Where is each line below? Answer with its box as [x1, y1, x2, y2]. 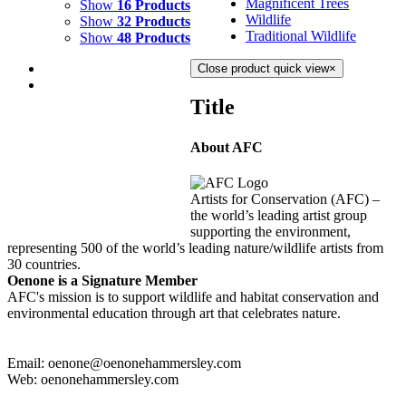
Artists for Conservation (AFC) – [190, 190, 380, 207]
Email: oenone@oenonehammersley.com [7, 354, 241, 371]
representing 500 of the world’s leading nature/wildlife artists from [7, 239, 383, 256]
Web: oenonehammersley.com [7, 371, 179, 387]
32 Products [117, 14, 190, 29]
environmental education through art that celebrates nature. [7, 304, 341, 321]
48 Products [117, 30, 190, 45]
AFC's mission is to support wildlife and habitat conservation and [7, 288, 379, 304]
